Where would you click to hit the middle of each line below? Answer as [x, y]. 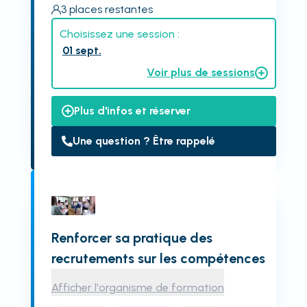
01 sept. [82, 50]
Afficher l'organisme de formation [137, 287]
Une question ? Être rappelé [144, 141]
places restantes [111, 9]
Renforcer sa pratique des [132, 238]
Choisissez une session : [119, 34]
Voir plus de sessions [201, 72]
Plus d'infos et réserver [132, 111]
